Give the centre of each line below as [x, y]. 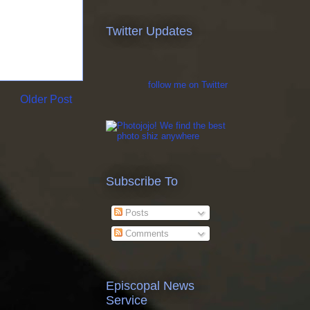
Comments [145, 233]
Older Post [46, 100]
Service [127, 301]
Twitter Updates [149, 31]
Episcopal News [150, 286]
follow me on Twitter [188, 85]
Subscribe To [142, 181]
